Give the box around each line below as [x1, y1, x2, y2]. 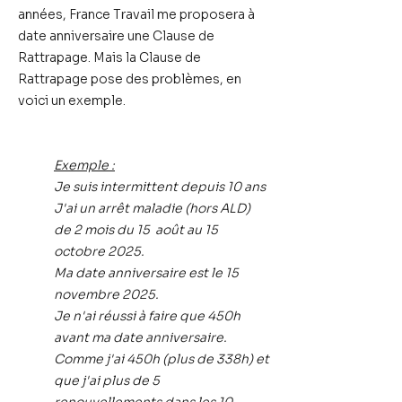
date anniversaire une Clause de [18, 28, 214, 44]
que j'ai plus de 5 [54, 372, 160, 389]
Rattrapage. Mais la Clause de [18, 49, 201, 66]
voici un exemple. [18, 92, 128, 109]
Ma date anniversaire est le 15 [54, 265, 239, 281]
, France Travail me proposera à [63, 6, 255, 22]
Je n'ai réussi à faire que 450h [54, 308, 240, 324]
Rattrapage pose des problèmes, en [18, 71, 241, 87]
